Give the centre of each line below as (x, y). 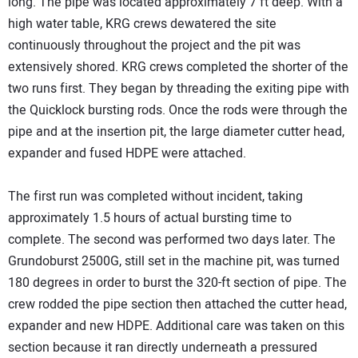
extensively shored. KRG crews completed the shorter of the (178, 68)
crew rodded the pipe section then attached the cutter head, (177, 305)
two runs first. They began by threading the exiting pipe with (179, 89)
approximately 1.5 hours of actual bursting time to (150, 219)
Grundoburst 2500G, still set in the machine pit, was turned (174, 262)
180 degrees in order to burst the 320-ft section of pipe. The (177, 283)
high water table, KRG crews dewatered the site (142, 24)
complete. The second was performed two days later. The (172, 240)
